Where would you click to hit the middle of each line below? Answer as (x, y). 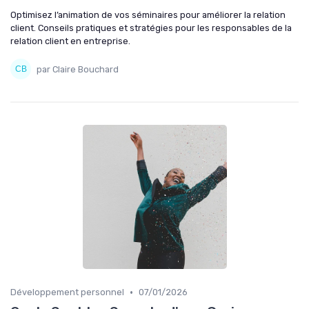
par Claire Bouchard (78, 69)
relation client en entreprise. (70, 41)
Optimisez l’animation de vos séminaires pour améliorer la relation (148, 15)
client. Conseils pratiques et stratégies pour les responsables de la (151, 28)
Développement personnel (67, 292)
